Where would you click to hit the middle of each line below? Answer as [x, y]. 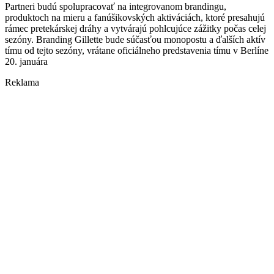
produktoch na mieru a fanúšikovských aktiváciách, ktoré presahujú [135, 18]
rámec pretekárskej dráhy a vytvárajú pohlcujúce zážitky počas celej [135, 29]
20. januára [28, 62]
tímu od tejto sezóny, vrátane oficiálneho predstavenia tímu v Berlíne [137, 51]
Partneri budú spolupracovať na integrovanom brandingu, [116, 7]
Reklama [22, 83]
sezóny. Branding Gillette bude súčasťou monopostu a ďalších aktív [135, 40]
